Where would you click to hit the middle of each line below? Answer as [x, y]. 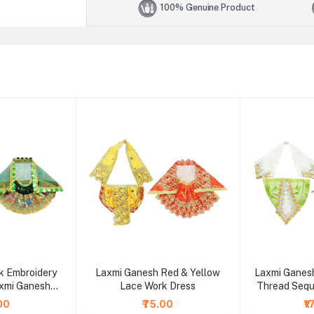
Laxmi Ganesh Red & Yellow [158, 272]
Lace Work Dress [158, 286]
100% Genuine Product [207, 7]
